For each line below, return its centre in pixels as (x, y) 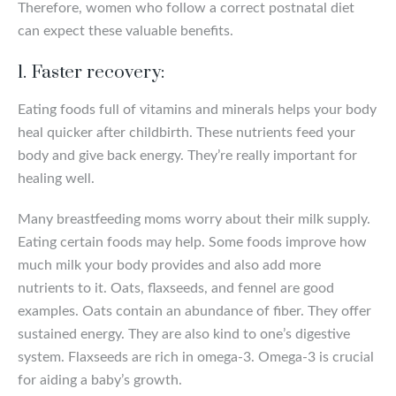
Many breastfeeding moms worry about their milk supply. (194, 219)
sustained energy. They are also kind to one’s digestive (184, 334)
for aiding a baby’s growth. (100, 380)
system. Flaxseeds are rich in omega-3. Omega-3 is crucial (196, 357)
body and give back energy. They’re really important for (187, 155)
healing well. (56, 178)
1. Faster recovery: (91, 72)
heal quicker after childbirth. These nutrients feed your (187, 132)
